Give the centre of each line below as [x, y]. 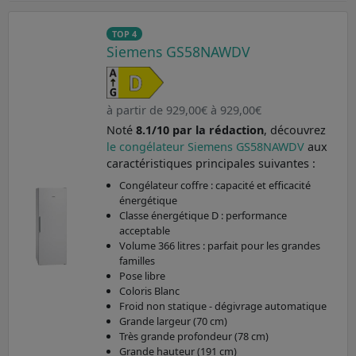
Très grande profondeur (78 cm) [193, 337]
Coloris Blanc [149, 291]
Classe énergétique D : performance [203, 216]
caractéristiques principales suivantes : [211, 164]
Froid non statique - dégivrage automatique [222, 306]
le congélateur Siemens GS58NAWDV [207, 147]
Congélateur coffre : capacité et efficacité [215, 186]
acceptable [144, 231]
